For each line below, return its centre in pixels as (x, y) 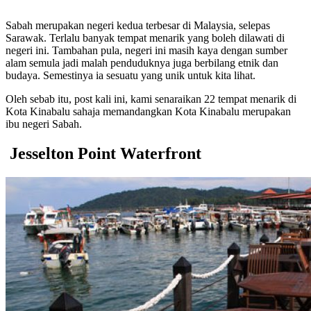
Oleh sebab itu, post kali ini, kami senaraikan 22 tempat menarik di (151, 99)
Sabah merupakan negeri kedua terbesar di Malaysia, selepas (138, 25)
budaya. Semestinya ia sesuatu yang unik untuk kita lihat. (131, 75)
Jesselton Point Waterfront (106, 153)
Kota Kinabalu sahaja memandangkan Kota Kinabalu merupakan (148, 111)
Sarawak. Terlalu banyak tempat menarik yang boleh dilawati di (145, 37)
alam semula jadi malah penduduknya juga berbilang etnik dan (142, 62)
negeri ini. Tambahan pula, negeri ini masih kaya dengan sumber (146, 50)
